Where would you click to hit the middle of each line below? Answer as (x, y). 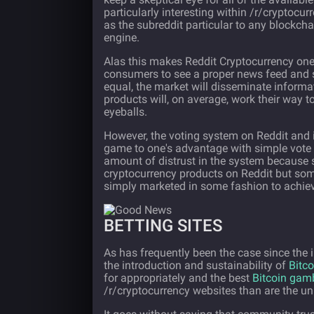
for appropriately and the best (178, 278)
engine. (122, 37)
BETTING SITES (163, 226)
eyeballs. (125, 112)
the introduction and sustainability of (196, 265)
